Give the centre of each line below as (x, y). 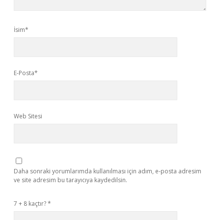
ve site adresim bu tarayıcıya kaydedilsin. (70, 180)
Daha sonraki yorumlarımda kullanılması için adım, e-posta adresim (108, 171)
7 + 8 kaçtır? (31, 204)
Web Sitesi (28, 116)
